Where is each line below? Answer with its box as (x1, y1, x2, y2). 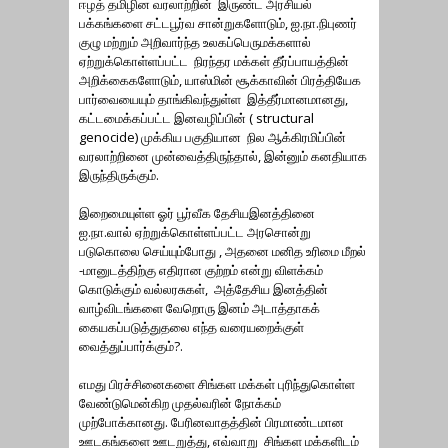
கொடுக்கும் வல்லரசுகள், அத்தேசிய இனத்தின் (79, 280, 328, 298)
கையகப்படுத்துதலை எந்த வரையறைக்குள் (79, 318, 304, 336)
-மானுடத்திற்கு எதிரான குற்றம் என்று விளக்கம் (79, 261, 323, 279)
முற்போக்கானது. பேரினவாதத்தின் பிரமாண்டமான (79, 413, 344, 431)
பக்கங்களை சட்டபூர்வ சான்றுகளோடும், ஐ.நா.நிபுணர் (79, 14, 357, 32)
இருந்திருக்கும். (79, 166, 159, 184)
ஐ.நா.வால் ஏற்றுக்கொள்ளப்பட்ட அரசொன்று (79, 223, 311, 241)
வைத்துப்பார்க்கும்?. (79, 337, 186, 355)
